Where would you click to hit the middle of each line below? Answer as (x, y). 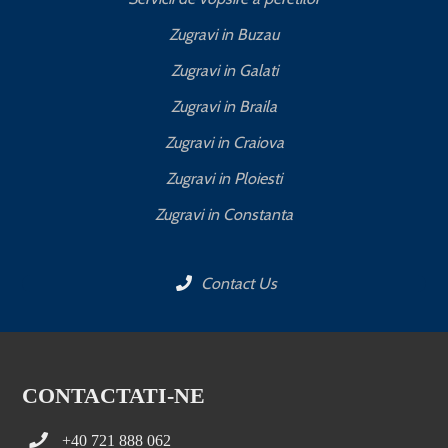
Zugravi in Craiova (224, 142)
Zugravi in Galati (224, 70)
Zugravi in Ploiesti (224, 178)
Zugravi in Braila (224, 106)
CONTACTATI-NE (114, 395)
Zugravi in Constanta (224, 214)
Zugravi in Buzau (224, 34)
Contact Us (237, 283)
